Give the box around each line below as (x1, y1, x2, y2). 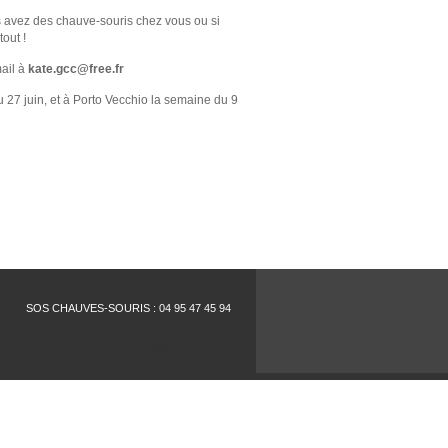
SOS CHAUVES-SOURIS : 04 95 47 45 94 (25, 302, 231, 314)
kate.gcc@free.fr (28, 62, 124, 76)
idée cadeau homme (124, 340, 231, 352)
